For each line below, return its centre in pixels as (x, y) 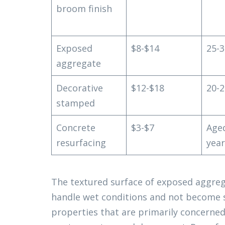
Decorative (80, 88)
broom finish (84, 9)
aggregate (79, 63)
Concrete (76, 128)
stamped (76, 103)
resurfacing (81, 143)
